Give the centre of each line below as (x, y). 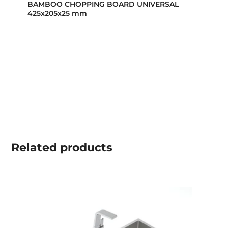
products (85, 148)
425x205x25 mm (58, 13)
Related (34, 148)
